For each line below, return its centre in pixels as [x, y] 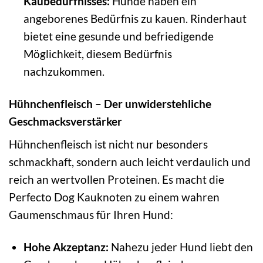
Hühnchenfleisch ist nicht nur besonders [108, 144]
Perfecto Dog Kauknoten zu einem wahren [114, 197]
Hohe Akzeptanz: [66, 247]
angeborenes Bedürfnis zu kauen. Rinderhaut [135, 18]
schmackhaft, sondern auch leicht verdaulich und [130, 162]
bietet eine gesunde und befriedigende [118, 36]
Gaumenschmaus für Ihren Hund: [91, 215]
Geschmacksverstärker [65, 121]
